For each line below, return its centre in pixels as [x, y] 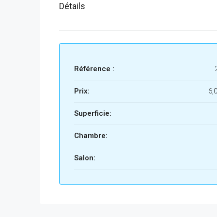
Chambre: [91, 135]
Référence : [94, 69]
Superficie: [93, 113]
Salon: [85, 158]
